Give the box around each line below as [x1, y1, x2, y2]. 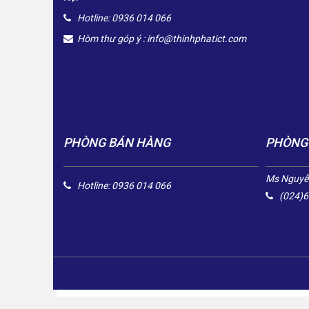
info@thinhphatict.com [147, 33, 246, 45]
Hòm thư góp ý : [77, 33, 147, 45]
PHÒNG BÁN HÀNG [63, 134, 170, 150]
